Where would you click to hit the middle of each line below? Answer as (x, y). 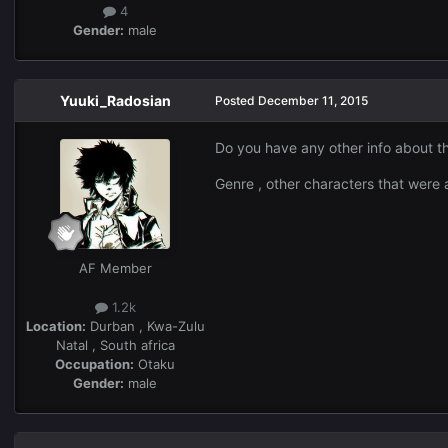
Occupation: (94, 363)
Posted (236, 100)
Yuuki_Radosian (115, 100)
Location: (55, 325)
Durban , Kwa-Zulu (145, 325)
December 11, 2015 (313, 100)
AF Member (115, 267)
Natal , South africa (115, 344)
